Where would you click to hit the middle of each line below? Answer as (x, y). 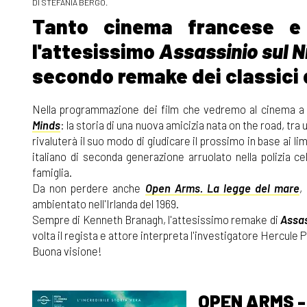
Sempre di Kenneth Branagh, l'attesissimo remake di (156, 219)
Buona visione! (67, 250)
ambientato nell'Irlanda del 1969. (106, 203)
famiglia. (52, 172)
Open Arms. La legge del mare (222, 187)
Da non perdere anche (89, 187)
